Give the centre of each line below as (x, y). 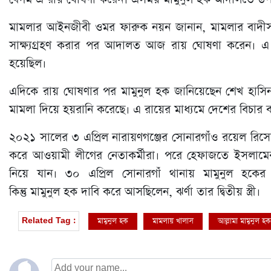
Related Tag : (49, 221)
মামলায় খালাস (173, 221)
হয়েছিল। (28, 64)
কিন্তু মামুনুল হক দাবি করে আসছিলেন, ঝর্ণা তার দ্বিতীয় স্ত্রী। (135, 192)
